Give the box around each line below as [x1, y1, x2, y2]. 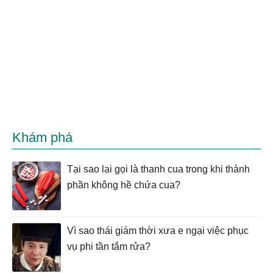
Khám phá [12, 130, 73, 146]
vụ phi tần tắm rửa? [67, 241, 151, 252]
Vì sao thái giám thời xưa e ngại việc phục [67, 225, 249, 236]
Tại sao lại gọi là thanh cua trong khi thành [67, 164, 250, 175]
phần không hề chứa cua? [67, 180, 180, 191]
